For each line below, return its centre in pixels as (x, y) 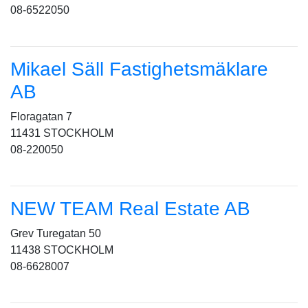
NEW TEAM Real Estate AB (130, 209)
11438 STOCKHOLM (62, 250)
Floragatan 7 (41, 117)
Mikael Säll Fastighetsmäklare (139, 69)
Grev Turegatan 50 (56, 233)
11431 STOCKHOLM (62, 133)
